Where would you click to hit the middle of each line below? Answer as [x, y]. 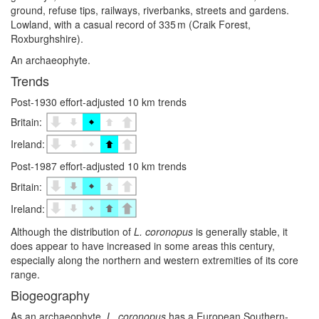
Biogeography [50, 295]
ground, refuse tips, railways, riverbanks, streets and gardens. [150, 10]
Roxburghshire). [47, 38]
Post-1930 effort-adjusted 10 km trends [99, 101]
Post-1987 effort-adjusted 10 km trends [99, 166]
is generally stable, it [240, 232]
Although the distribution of [72, 232]
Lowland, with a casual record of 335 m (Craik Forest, [131, 24]
